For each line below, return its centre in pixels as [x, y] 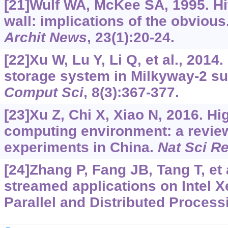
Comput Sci [44, 93]
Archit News [45, 38]
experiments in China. [81, 148]
